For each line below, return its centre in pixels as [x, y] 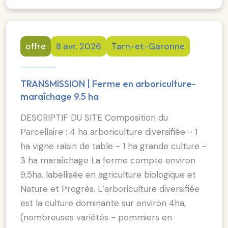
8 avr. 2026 [79, 46]
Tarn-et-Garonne [148, 46]
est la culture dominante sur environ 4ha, [103, 203]
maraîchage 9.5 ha [60, 96]
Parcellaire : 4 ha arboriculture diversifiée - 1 [109, 132]
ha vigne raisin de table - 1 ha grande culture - [113, 146]
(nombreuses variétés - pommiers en [96, 217]
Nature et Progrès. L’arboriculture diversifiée [110, 189]
